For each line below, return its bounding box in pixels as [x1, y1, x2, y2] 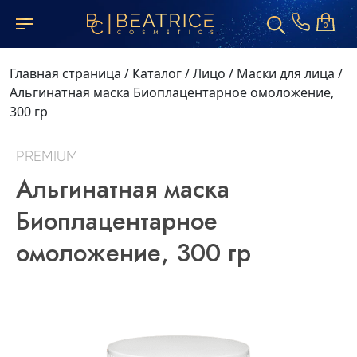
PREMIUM [16, 148, 78, 164]
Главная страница [10, 65, 121, 82]
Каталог [132, 65, 182, 82]
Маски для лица [237, 65, 335, 82]
